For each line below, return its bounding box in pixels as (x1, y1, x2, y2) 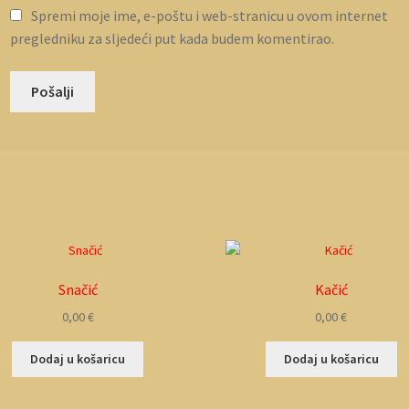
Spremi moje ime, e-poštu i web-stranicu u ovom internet (30, 6, 388, 26)
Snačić (58, 280, 98, 299)
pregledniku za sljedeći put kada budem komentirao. (10, 29, 335, 48)
